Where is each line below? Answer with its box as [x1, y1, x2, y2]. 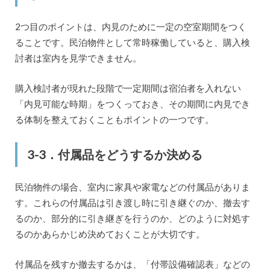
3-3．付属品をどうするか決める [27, 146, 202, 162]
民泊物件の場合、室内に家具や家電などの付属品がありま [14, 181, 250, 192]
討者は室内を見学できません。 [14, 52, 142, 63]
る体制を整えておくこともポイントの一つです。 [14, 114, 214, 125]
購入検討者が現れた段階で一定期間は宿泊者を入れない [14, 83, 241, 94]
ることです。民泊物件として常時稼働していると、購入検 [14, 36, 250, 48]
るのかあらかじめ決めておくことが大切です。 [14, 228, 205, 239]
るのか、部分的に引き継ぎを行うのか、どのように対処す [14, 212, 250, 224]
